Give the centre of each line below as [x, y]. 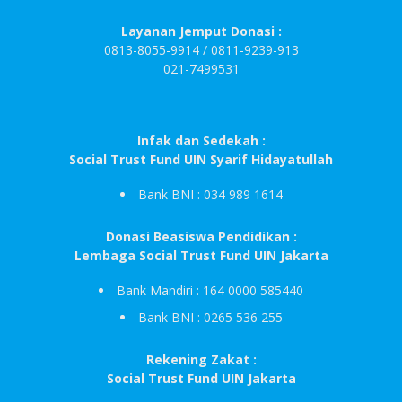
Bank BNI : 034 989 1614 [210, 195]
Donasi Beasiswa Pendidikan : [201, 237]
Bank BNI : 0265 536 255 [210, 318]
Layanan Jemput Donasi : [201, 31]
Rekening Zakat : [201, 360]
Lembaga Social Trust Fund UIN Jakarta [201, 256]
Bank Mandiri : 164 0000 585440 [210, 291]
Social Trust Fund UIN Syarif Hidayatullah [201, 160]
